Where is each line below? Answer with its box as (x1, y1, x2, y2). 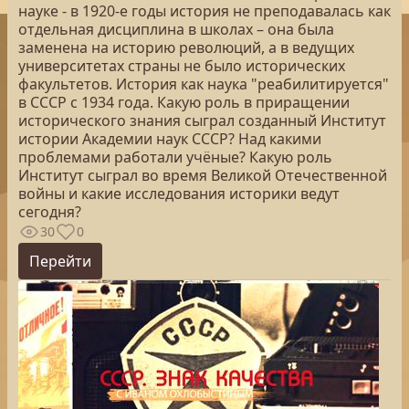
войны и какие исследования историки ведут (18, 184, 340, 204)
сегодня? (18, 202, 81, 222)
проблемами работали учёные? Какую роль (18, 147, 332, 167)
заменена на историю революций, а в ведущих (18, 37, 354, 58)
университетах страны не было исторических (18, 56, 345, 76)
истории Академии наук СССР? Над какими (18, 129, 321, 149)
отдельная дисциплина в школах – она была (18, 19, 334, 39)
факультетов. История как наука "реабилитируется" (18, 74, 389, 94)
